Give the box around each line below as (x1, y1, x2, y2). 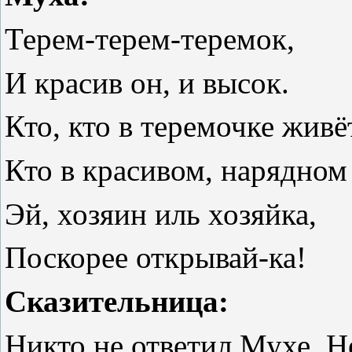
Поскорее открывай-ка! (5, 240, 306, 275)
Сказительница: (5, 284, 229, 318)
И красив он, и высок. (5, 65, 289, 100)
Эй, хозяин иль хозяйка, (5, 196, 317, 231)
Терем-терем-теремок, (5, 21, 295, 56)
